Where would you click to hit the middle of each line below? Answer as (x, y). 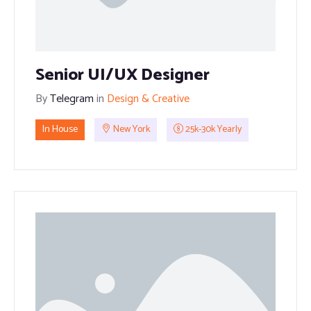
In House (60, 130)
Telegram (73, 99)
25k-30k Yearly (212, 130)
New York (131, 130)
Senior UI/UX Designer (123, 75)
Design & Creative (148, 99)
